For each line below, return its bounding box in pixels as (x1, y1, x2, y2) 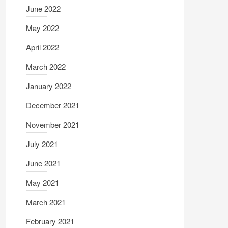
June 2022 (26, 3, 61, 14)
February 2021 (26, 216, 74, 226)
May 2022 (26, 22, 59, 33)
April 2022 (26, 42, 59, 52)
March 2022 (26, 61, 66, 72)
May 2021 (26, 177, 59, 188)
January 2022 (26, 80, 71, 91)
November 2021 (26, 119, 79, 130)
